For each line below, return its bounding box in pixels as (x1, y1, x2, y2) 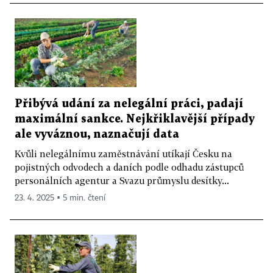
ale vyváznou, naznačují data (15, 129, 179, 140)
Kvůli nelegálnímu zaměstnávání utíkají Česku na (15, 147, 232, 159)
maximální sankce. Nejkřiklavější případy (15, 113, 255, 124)
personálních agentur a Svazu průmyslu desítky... (15, 174, 229, 186)
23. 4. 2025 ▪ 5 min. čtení (15, 193, 105, 202)
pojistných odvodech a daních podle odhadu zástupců (15, 161, 244, 172)
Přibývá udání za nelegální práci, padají (15, 98, 243, 109)
